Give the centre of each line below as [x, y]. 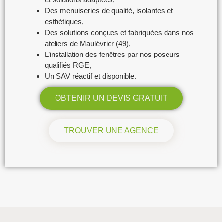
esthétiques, [64, 21]
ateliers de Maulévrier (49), [88, 43]
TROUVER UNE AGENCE [111, 130]
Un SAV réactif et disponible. [90, 76]
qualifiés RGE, [68, 65]
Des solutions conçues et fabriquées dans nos [119, 32]
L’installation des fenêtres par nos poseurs [112, 54]
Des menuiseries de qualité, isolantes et [109, 10]
